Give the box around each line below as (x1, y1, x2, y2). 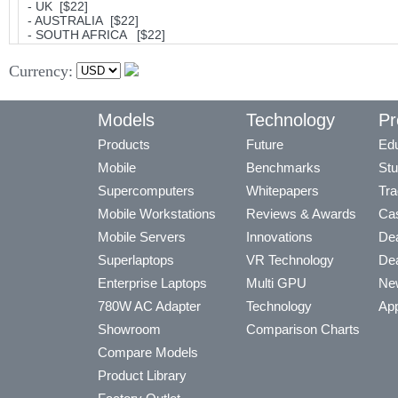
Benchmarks (246, 160, 321, 175)
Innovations (246, 229, 313, 244)
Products (98, 137, 150, 152)
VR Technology (246, 252, 334, 267)
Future (246, 137, 283, 152)
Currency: (9, 62, 73, 80)
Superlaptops (98, 252, 174, 267)
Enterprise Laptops (98, 275, 207, 291)
